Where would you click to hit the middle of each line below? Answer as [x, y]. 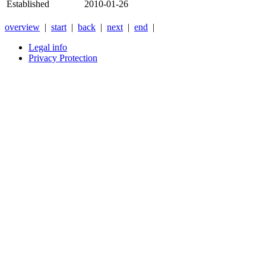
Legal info [48, 47]
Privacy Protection [63, 58]
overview [22, 27]
